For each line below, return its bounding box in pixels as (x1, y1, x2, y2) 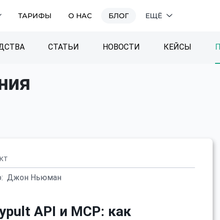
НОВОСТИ (102, 42, 140, 52)
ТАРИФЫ (18, 11, 52, 20)
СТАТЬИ (48, 42, 79, 52)
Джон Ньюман (6, 173, 61, 182)
